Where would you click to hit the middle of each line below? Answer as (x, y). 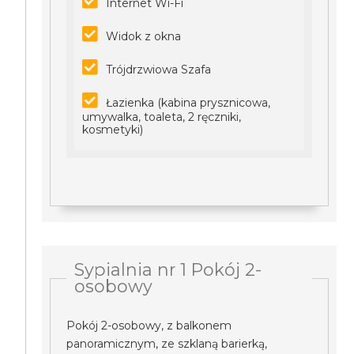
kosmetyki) (113, 130)
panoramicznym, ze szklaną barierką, (167, 344)
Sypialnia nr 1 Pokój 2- (168, 269)
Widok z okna (144, 36)
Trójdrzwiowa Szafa (159, 70)
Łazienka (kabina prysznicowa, (188, 103)
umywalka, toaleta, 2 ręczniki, (162, 117)
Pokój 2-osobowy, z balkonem (149, 326)
